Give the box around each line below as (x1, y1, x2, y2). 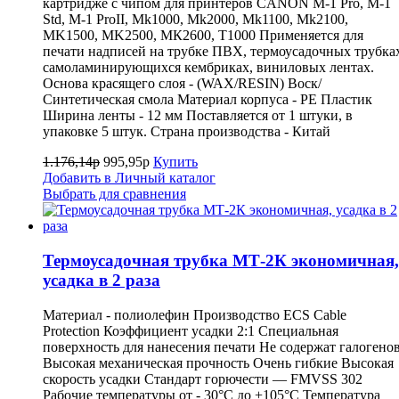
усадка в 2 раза (43, 271, 160, 290)
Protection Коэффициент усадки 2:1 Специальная (43, 322, 338, 338)
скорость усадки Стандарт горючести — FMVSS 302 (43, 370, 362, 387)
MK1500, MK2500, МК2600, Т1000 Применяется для (43, 28, 363, 44)
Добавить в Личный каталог (43, 170, 216, 186)
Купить (153, 154, 198, 170)
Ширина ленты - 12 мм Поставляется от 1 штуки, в (43, 108, 353, 124)
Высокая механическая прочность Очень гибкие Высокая (43, 354, 394, 370)
